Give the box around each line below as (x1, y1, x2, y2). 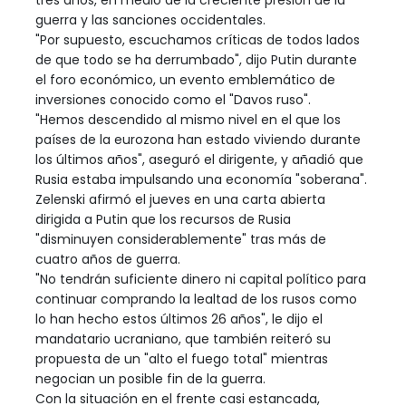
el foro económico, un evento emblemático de (35, 71, 335, 90)
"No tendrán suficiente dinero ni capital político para (35, 270, 366, 289)
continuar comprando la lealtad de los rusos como (35, 290, 357, 309)
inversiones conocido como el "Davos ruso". (35, 91, 311, 110)
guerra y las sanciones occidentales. (35, 11, 266, 30)
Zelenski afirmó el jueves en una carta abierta (35, 190, 325, 209)
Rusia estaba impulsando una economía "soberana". (35, 170, 367, 189)
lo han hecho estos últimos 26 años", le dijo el (35, 310, 323, 329)
